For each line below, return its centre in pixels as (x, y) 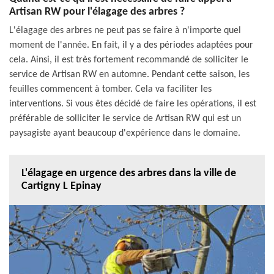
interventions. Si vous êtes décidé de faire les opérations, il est (133, 104)
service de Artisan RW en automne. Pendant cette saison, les (129, 74)
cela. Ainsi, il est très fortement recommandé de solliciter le (129, 60)
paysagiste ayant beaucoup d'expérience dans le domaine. (125, 133)
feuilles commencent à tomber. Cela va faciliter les (110, 89)
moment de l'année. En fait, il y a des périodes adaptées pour (131, 45)
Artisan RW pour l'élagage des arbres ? (97, 12)
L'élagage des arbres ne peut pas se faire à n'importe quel (125, 30)
